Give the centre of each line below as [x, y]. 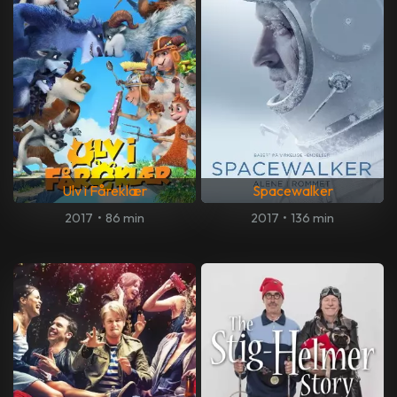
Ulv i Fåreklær [105, 190]
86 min [125, 218]
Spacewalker [292, 190]
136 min [313, 218]
